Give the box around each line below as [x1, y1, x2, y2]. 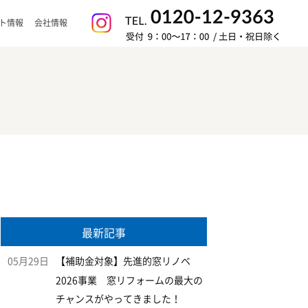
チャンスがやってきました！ [56, 294, 181, 304]
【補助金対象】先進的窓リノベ [56, 256, 190, 266]
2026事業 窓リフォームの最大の [56, 276, 203, 285]
